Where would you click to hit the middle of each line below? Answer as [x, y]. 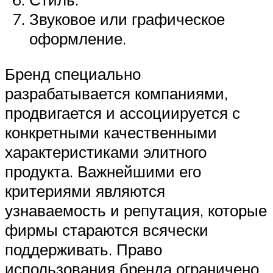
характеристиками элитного [106, 151]
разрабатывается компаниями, [116, 93]
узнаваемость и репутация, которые [136, 210]
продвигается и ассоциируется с [122, 112]
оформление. [78, 39]
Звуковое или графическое [127, 19]
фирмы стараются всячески [107, 229]
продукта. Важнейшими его [103, 171]
